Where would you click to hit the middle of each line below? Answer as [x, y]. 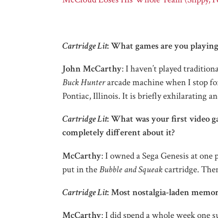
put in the [81, 169]
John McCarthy [92, 69]
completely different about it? [118, 133]
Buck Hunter [83, 83]
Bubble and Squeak [131, 169]
